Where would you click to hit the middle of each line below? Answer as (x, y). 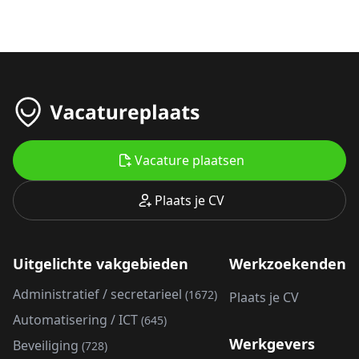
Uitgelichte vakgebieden (101, 264)
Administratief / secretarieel (99, 294)
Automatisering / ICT (77, 320)
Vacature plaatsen (189, 161)
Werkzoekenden (288, 264)
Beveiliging (47, 346)
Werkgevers (272, 344)
